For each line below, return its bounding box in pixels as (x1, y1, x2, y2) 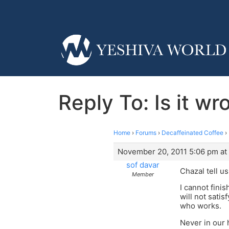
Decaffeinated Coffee (162, 128, 223, 136)
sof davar (126, 159, 159, 170)
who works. (180, 201, 221, 211)
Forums (135, 128, 156, 136)
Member (132, 170, 154, 178)
